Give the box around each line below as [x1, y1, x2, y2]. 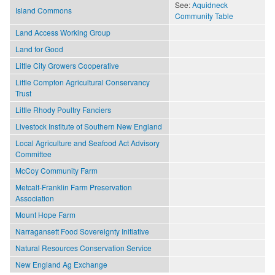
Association [15, 192, 54, 203]
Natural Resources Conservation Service [15, 242, 152, 253]
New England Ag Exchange [15, 258, 107, 269]
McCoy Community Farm [15, 165, 98, 176]
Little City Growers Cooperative [15, 60, 119, 71]
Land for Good [15, 43, 63, 54]
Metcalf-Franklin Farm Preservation [15, 181, 132, 192]
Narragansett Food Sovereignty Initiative [15, 225, 149, 236]
